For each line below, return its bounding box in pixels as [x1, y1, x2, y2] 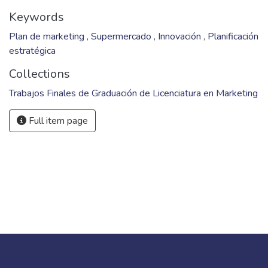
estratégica [9, 44, 56, 57]
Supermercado [91, 30, 154, 43]
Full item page [26, 114, 88, 127]
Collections [9, 66, 70, 82]
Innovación [158, 30, 203, 43]
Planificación [208, 30, 258, 43]
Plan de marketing [9, 30, 87, 43]
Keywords [9, 9, 64, 25]
